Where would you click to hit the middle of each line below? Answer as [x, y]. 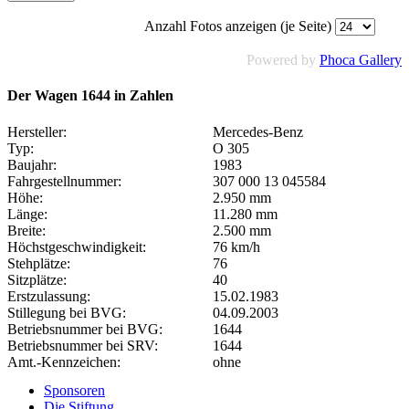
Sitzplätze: [37, 280]
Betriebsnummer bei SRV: [83, 346]
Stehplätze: [39, 264]
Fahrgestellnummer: [64, 182]
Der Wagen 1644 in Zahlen [90, 96]
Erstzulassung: [49, 297]
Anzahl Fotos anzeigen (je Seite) [238, 26]
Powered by [283, 60]
